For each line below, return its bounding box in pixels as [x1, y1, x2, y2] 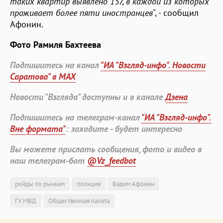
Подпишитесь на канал [10, 59, 101, 71]
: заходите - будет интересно [66, 122, 182, 134]
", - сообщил [153, 6, 199, 18]
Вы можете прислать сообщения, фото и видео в [10, 143, 202, 155]
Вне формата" [10, 122, 66, 134]
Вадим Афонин [112, 179, 154, 188]
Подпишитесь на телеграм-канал [10, 111, 141, 123]
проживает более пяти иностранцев [10, 6, 153, 18]
